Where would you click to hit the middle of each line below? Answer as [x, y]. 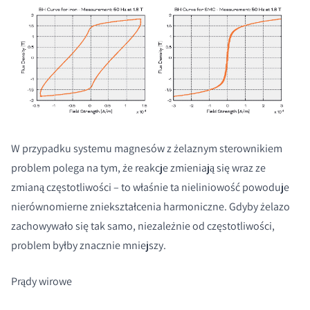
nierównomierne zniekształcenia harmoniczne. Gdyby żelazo [151, 206]
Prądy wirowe [42, 281]
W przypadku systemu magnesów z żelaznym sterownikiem [147, 148]
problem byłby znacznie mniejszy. [89, 245]
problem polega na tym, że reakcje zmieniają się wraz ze [138, 167]
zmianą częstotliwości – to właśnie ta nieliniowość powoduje [150, 187]
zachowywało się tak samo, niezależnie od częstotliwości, [143, 226]
